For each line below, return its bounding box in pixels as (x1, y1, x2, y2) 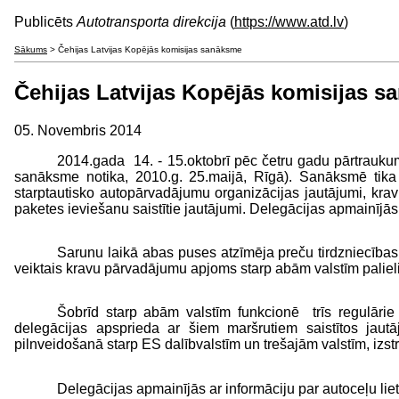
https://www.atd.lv (234, 14, 344, 29)
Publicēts (14, 14, 77, 29)
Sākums (14, 45, 47, 54)
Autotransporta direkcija (77, 14, 226, 29)
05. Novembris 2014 (14, 122, 142, 138)
